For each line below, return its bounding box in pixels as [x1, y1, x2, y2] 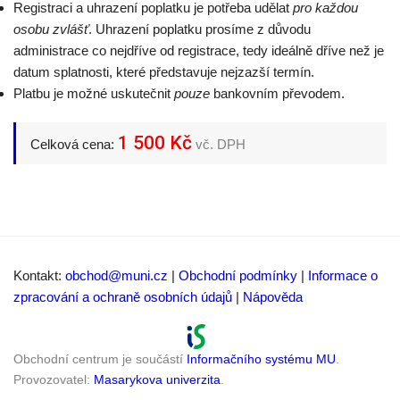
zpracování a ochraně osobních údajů [13, 289, 232, 304]
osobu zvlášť [13, 21, 88, 37]
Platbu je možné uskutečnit [13, 86, 174, 101]
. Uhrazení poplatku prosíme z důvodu [88, 21, 311, 37]
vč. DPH [196, 137, 246, 152]
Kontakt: [13, 268, 65, 283]
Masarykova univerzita [94, 371, 221, 387]
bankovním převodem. [210, 86, 345, 101]
